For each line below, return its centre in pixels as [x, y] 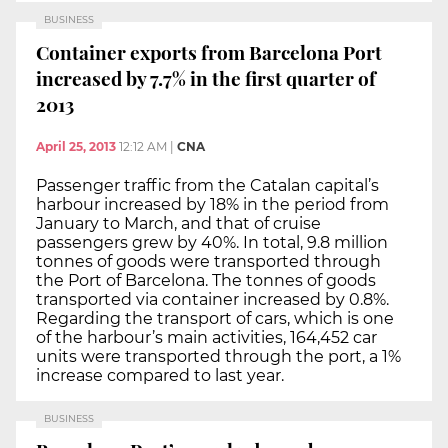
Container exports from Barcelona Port [209, 52]
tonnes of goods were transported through [208, 261]
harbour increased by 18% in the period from [212, 204]
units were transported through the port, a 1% [218, 356]
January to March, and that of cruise [178, 223]
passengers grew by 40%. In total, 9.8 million [212, 242]
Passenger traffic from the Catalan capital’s [207, 185]
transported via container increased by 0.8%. [212, 299]
